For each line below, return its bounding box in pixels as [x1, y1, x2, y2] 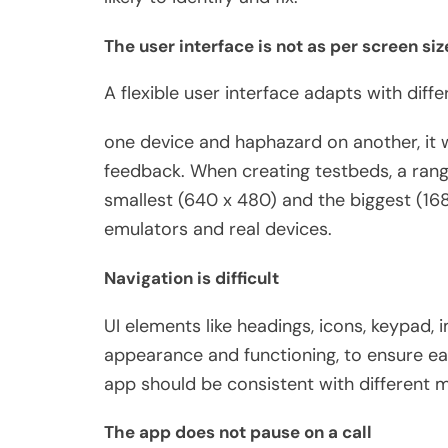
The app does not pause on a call [104, 421, 376, 444]
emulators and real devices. [104, 217, 332, 242]
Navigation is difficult [104, 266, 279, 289]
